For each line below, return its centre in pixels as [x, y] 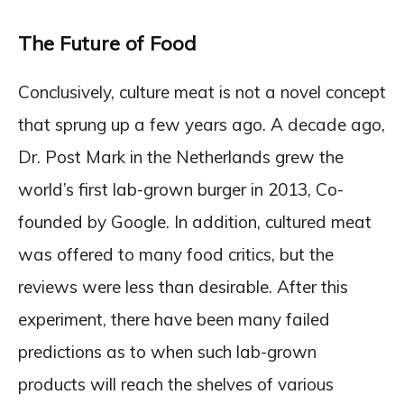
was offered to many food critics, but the [176, 254]
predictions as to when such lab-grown [167, 352]
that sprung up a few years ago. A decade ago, [202, 124]
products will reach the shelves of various [176, 384]
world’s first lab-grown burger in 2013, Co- [181, 189]
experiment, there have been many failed [174, 319]
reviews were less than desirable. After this [183, 287]
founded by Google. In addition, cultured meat [195, 222]
